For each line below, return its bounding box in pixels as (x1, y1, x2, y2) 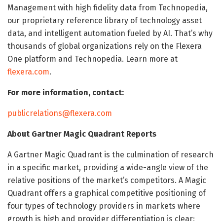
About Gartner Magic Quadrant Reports (7, 129, 156, 139)
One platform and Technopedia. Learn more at (7, 54, 178, 64)
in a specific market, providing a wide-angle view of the (7, 162, 208, 172)
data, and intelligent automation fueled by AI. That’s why (7, 28, 213, 38)
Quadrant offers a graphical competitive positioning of (7, 188, 206, 198)
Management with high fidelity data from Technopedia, (7, 2, 208, 12)
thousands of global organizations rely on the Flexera (7, 41, 202, 51)
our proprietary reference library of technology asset (7, 15, 202, 25)
